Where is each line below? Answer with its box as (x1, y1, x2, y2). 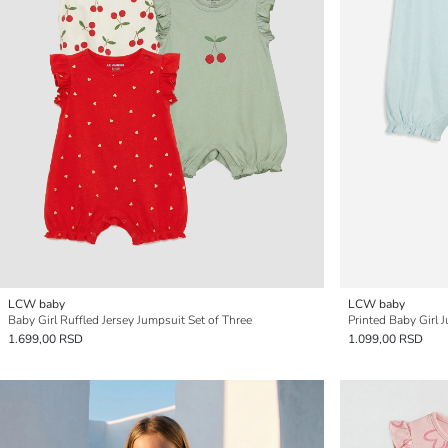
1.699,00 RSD (8, 331, 83, 347)
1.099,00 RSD (348, 331, 423, 347)
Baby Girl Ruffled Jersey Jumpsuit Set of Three (8, 312, 252, 328)
